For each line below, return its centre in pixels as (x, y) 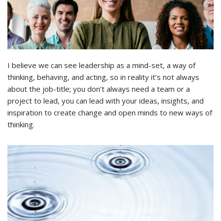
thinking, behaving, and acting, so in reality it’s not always (103, 77)
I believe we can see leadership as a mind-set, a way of (101, 65)
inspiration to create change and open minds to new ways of (110, 113)
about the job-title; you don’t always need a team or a (99, 89)
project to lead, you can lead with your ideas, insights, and (106, 101)
